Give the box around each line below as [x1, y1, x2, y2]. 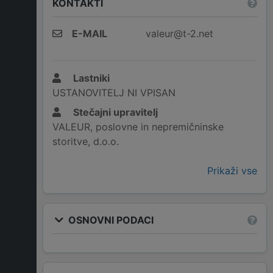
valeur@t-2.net [145, 27, 213, 40]
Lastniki [71, 72, 110, 85]
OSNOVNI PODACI [66, 213, 154, 226]
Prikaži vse [207, 165, 257, 177]
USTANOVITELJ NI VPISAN [52, 87, 175, 99]
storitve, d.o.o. [52, 135, 119, 148]
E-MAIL [72, 27, 107, 40]
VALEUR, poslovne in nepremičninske [52, 121, 224, 133]
